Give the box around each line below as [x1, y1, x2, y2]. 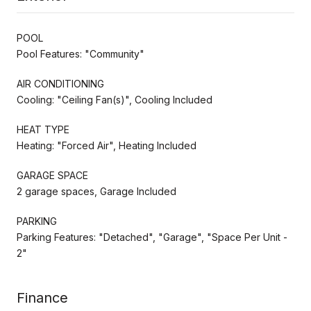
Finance [17, 289, 68, 306]
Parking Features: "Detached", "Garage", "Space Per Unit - [17, 230, 287, 243]
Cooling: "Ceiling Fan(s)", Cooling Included [17, 93, 212, 106]
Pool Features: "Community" [17, 47, 144, 60]
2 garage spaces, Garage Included [17, 185, 176, 197]
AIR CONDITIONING [17, 77, 104, 90]
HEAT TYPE [17, 123, 69, 135]
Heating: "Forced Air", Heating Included [17, 139, 196, 151]
